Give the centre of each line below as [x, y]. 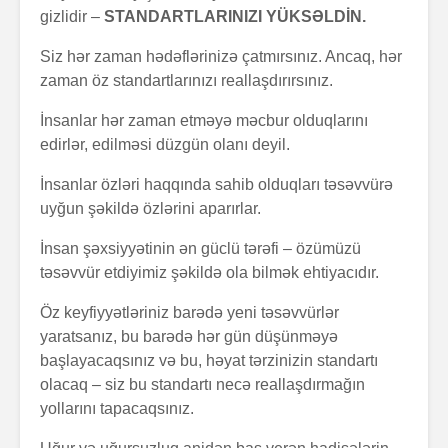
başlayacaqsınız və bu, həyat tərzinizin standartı [209, 361]
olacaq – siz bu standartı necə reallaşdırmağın [202, 385]
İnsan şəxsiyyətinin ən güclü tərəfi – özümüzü [200, 249]
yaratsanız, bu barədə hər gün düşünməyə [189, 337]
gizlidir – [72, 17]
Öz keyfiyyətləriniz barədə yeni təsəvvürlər [189, 313]
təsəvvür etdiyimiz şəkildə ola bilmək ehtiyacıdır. [209, 273]
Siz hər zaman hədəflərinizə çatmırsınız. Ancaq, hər [221, 57]
